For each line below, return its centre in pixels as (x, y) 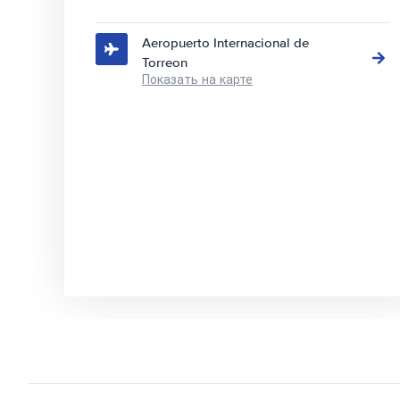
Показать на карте (197, 80)
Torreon (165, 62)
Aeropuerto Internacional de (225, 43)
